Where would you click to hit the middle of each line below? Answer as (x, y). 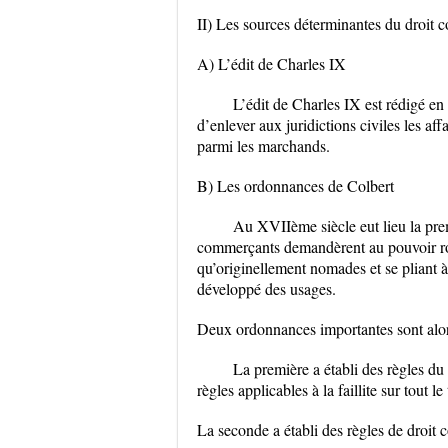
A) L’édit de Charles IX (271, 63)
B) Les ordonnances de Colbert (295, 185)
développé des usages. (266, 288)
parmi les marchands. (263, 145)
